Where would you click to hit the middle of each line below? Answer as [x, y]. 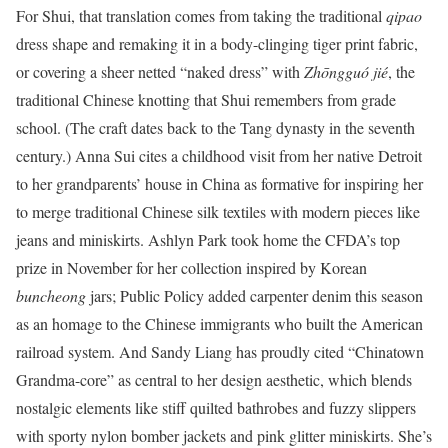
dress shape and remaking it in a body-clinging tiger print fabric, [217, 44]
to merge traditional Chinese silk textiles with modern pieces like [218, 212]
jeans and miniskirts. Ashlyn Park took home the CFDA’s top [208, 240]
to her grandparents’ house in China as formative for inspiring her [219, 184]
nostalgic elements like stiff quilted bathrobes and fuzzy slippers [216, 408]
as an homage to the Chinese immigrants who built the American [219, 324]
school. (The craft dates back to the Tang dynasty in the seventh [215, 128]
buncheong [51, 296]
